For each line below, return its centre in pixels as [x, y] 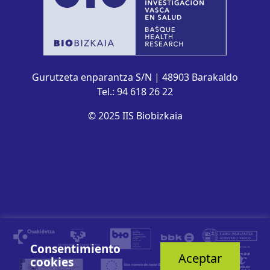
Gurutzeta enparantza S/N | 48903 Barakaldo [135, 77]
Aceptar [200, 258]
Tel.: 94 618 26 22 [135, 92]
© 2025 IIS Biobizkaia [135, 116]
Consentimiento [75, 249]
